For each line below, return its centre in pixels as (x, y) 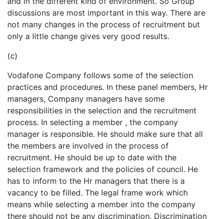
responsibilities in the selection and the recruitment (102, 110)
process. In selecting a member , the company (93, 122)
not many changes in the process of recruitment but (104, 24)
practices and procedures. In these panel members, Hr (108, 87)
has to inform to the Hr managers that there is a (96, 181)
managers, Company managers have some (86, 99)
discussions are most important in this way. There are (106, 12)
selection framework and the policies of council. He (103, 169)
